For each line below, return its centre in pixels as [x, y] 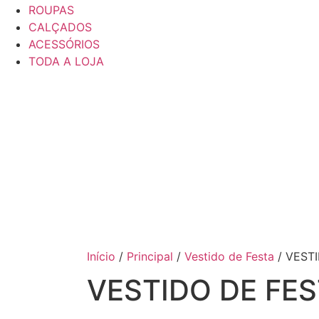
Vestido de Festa [229, 256]
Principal [150, 256]
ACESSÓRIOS [64, 44]
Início [101, 256]
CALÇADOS [60, 27]
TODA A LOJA [66, 61]
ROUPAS [51, 10]
